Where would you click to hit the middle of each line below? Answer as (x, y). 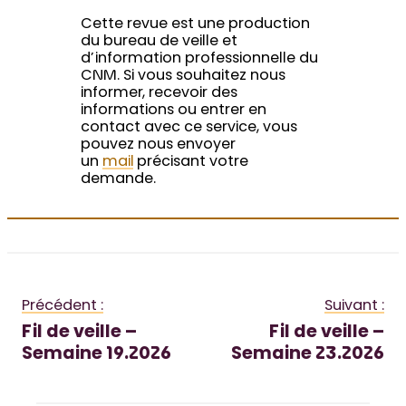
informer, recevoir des (159, 94)
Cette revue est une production (195, 25)
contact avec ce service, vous (188, 128)
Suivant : (354, 307)
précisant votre (190, 163)
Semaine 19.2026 (97, 355)
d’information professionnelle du (199, 59)
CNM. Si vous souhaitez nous (183, 77)
